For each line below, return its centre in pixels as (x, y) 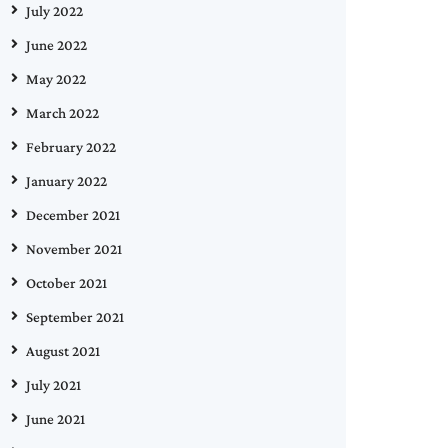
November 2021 (74, 248)
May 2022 (56, 78)
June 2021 (55, 418)
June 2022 (56, 44)
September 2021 (75, 316)
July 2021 (53, 384)
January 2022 (66, 180)
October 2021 (66, 282)
